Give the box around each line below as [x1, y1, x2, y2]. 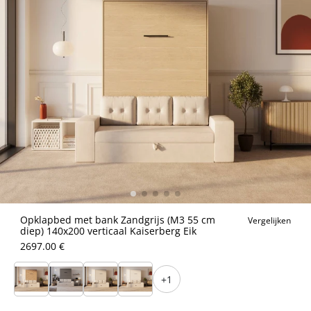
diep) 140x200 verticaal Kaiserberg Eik [20, 224, 196, 237]
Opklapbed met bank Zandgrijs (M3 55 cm [20, 213, 215, 226]
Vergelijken [248, 215, 291, 226]
